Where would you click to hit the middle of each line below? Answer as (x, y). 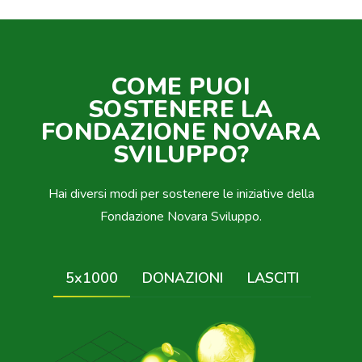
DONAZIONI (182, 278)
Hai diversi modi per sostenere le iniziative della (181, 194)
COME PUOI (181, 87)
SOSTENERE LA (181, 110)
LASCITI (273, 278)
